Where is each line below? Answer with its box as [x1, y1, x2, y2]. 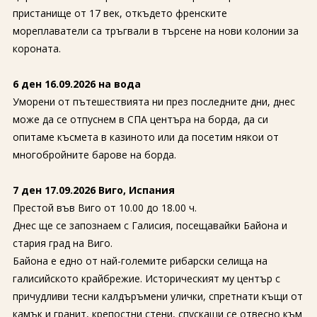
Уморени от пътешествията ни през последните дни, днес [12, 95, 295, 108]
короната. [12, 42, 61, 55]
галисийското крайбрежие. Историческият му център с [12, 272, 280, 285]
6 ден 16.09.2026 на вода [12, 77, 141, 91]
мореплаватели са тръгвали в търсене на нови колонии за [12, 24, 299, 38]
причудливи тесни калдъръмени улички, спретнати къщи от [12, 289, 303, 303]
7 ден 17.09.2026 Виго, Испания [12, 183, 175, 197]
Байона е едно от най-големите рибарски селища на [12, 254, 267, 267]
